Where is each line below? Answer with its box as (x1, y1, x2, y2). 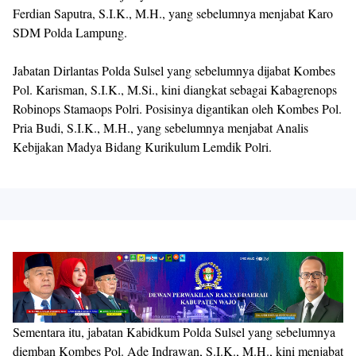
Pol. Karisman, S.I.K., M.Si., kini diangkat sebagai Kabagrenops (13, 80, 337, 98)
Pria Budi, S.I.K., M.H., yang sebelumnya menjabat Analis (13, 118, 308, 136)
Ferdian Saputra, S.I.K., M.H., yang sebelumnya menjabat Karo (13, 4, 333, 21)
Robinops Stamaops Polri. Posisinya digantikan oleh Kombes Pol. (13, 99, 342, 117)
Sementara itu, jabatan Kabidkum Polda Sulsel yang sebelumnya (13, 323, 335, 341)
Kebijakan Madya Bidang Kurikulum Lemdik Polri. (13, 137, 272, 155)
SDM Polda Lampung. (13, 23, 127, 41)
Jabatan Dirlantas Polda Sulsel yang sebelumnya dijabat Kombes (13, 61, 335, 79)
